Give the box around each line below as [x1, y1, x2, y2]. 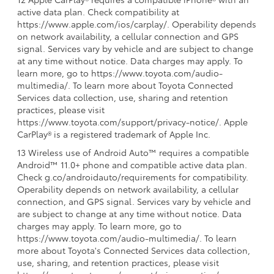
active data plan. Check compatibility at [17, 5, 179, 18]
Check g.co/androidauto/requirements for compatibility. [17, 170, 248, 183]
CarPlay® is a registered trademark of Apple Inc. [17, 127, 210, 140]
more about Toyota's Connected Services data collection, [17, 243, 250, 256]
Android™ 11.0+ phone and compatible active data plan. [17, 158, 247, 171]
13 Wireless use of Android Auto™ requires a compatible [17, 146, 249, 158]
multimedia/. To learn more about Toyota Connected [17, 78, 233, 91]
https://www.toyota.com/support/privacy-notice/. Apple [17, 115, 248, 128]
